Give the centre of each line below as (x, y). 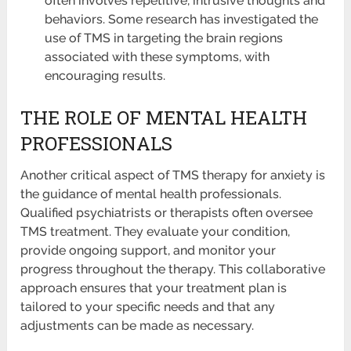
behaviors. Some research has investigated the (181, 20)
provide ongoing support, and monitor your (148, 251)
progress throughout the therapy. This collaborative (173, 270)
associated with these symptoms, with (157, 57)
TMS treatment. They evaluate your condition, (156, 232)
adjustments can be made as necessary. (138, 326)
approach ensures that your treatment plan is (154, 288)
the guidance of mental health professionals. (151, 194)
